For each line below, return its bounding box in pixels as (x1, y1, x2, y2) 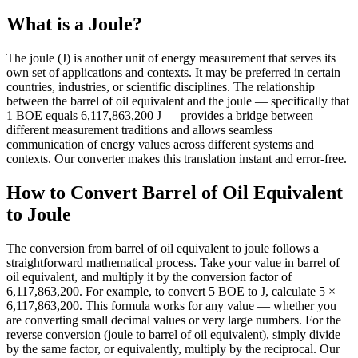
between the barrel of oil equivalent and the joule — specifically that (6, 93, 349, 108)
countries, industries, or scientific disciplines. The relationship (6, 79, 315, 93)
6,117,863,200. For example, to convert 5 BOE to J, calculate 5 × (6, 284, 336, 298)
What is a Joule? (6, 13, 142, 34)
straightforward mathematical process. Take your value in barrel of (6, 255, 340, 269)
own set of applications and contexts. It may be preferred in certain (6, 65, 340, 79)
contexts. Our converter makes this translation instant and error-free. (6, 151, 347, 165)
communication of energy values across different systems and (6, 137, 314, 151)
